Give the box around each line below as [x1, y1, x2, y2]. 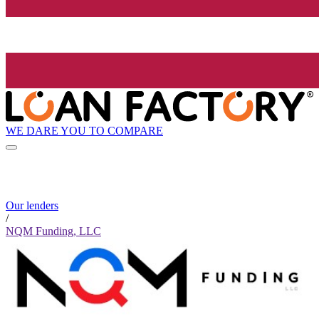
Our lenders [6, 199, 58, 212]
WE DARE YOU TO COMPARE [6, 124, 163, 137]
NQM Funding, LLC [6, 225, 101, 238]
